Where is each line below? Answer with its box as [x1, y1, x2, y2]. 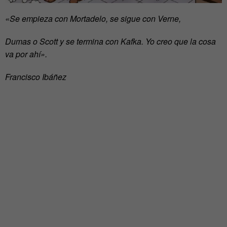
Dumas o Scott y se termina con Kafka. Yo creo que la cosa [5, 35, 216, 47]
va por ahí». [5, 48, 47, 60]
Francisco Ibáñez [5, 70, 66, 83]
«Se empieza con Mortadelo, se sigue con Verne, [5, 12, 181, 24]
